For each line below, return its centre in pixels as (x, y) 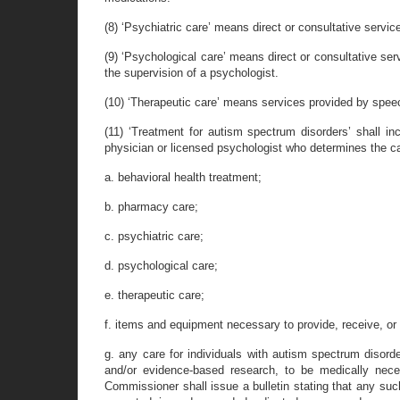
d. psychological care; (161, 266)
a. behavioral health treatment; (183, 177)
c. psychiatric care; (154, 236)
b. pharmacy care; (151, 207)
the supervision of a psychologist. (192, 73)
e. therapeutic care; (154, 295)
